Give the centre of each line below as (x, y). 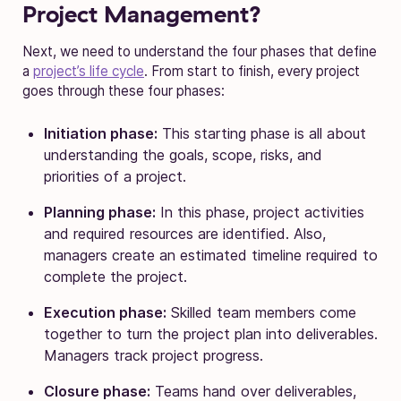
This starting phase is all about (262, 133)
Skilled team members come (261, 312)
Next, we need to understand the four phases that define (200, 51)
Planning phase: (100, 212)
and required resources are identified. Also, (185, 233)
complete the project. (115, 276)
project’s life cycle (89, 71)
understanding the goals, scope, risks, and (183, 154)
